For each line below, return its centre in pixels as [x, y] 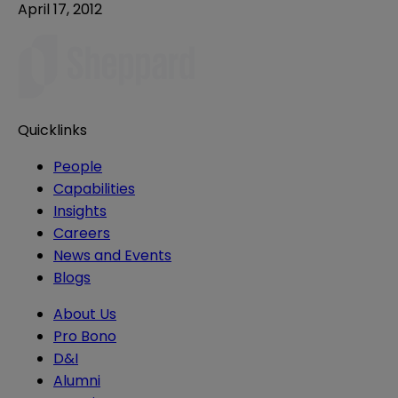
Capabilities [94, 188]
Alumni [77, 380]
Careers [82, 233]
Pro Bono [85, 336]
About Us [85, 314]
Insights [80, 211]
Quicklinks [52, 130]
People [78, 166]
